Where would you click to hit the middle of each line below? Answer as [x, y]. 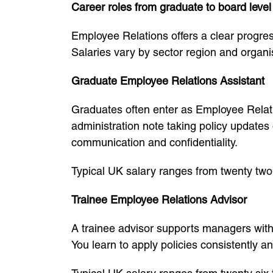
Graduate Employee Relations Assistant [168, 81]
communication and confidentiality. [154, 142]
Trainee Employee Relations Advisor [159, 200]
